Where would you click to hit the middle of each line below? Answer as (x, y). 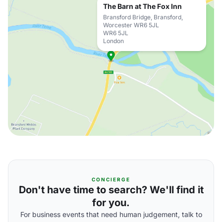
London (113, 41)
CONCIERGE (111, 179)
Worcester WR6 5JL (131, 25)
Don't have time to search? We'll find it (111, 190)
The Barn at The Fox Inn (142, 6)
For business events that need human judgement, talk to (111, 214)
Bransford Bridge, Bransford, (143, 17)
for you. (111, 203)
